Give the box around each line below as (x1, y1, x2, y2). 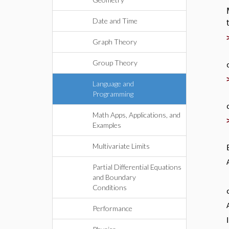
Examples (93, 121, 121, 129)
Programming (93, 89, 133, 98)
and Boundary (93, 173, 136, 181)
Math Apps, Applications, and (93, 110, 180, 119)
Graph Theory (93, 37, 137, 46)
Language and (93, 79, 134, 88)
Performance (93, 204, 132, 213)
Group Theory (93, 58, 138, 67)
